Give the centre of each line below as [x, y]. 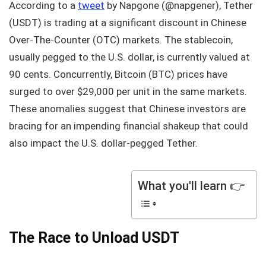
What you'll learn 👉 [191, 186]
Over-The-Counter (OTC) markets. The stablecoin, [121, 40]
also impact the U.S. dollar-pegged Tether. [103, 143]
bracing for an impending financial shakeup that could [129, 126]
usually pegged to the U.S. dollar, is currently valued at [129, 57]
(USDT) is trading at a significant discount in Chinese [128, 23]
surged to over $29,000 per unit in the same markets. [128, 91]
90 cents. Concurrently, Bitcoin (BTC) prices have [118, 74]
